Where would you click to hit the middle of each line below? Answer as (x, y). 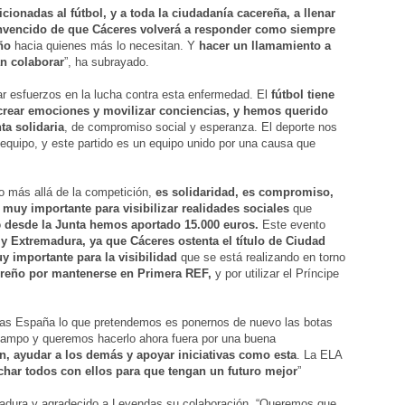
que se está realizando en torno (261, 258)
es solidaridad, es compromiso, (245, 193)
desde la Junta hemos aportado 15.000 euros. (133, 225)
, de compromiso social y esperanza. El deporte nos (201, 127)
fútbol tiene (303, 95)
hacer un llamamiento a (265, 46)
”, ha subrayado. (107, 62)
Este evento (294, 225)
